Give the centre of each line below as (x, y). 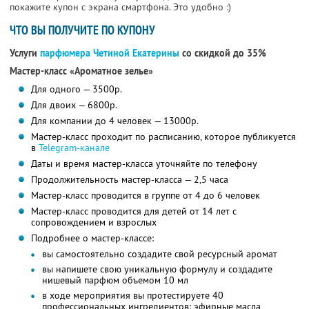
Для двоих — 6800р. (74, 105)
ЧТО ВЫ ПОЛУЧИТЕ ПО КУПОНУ (82, 30)
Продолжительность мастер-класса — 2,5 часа (129, 180)
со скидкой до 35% (223, 53)
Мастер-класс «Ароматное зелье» (81, 71)
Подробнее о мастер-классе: (92, 238)
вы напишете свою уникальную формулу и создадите (157, 269)
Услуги (25, 53)
